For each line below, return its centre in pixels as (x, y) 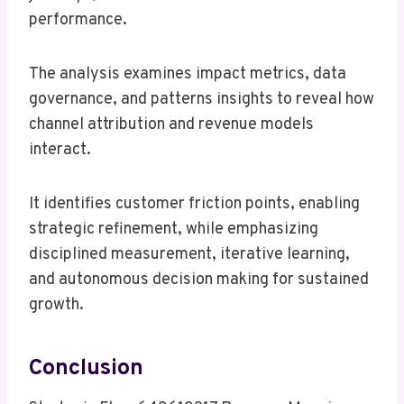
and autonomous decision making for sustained (199, 280)
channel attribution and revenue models (171, 125)
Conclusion (86, 368)
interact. (60, 151)
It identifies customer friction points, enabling (194, 205)
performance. (78, 21)
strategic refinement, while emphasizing (174, 230)
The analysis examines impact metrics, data (188, 75)
